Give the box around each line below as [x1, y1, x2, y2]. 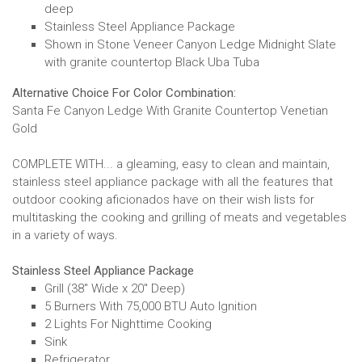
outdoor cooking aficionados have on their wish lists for [12, 192, 314, 207]
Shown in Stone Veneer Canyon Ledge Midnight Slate [44, 36, 336, 52]
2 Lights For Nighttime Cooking [44, 316, 212, 331]
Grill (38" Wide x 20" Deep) [44, 280, 185, 296]
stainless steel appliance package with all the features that [12, 174, 333, 189]
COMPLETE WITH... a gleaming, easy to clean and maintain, [12, 156, 330, 171]
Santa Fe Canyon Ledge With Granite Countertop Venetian [12, 103, 328, 118]
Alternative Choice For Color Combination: [12, 85, 236, 100]
